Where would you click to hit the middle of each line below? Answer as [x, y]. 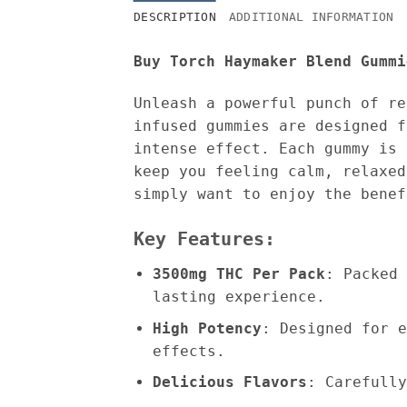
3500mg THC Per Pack [238, 274]
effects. [189, 351]
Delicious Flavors [229, 382]
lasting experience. [238, 297]
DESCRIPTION [175, 17]
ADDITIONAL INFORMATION [311, 17]
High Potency [207, 328]
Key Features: [204, 239]
